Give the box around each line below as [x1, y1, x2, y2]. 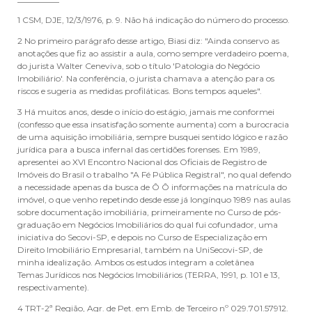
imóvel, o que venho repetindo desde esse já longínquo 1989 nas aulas [17, 194, 290, 205]
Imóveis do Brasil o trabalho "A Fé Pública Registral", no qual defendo [17, 169, 291, 180]
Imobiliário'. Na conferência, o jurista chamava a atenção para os [17, 73, 274, 84]
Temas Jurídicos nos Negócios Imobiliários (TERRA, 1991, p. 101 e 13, [17, 270, 280, 280]
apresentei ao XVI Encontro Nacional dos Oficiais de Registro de [17, 157, 267, 167]
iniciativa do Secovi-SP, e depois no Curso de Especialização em [17, 232, 267, 242]
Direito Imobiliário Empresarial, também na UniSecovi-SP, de [17, 244, 263, 255]
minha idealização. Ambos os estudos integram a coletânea [17, 257, 254, 267]
